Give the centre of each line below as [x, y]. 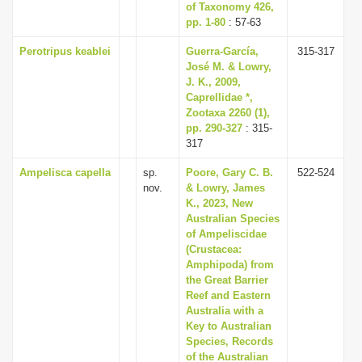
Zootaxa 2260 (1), [228, 113]
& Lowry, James [225, 188]
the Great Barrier [227, 280]
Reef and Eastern [228, 295]
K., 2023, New [219, 203]
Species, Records [229, 341]
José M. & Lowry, [229, 67]
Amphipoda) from [230, 265]
